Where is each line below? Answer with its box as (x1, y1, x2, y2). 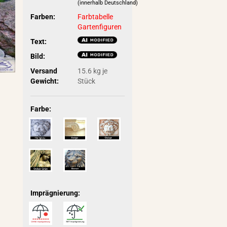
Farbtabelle (77, 12, 113, 21)
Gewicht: (30, 77, 59, 85)
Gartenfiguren (77, 22, 122, 31)
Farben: (30, 12, 56, 21)
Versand (30, 66, 58, 75)
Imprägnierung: (30, 189, 81, 197)
